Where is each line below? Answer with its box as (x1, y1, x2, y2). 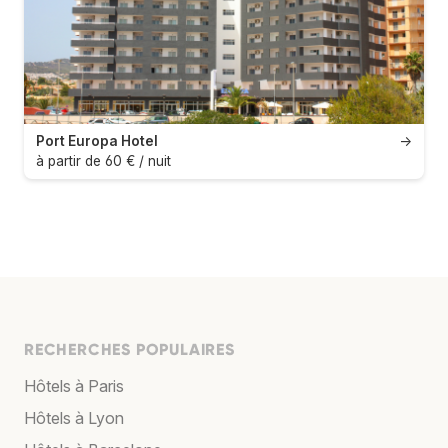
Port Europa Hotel (36, 133, 158, 150)
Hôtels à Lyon (24, 408, 124, 429)
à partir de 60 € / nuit (36, 153, 171, 170)
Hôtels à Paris (24, 376, 124, 397)
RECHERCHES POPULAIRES (24, 340, 235, 360)
